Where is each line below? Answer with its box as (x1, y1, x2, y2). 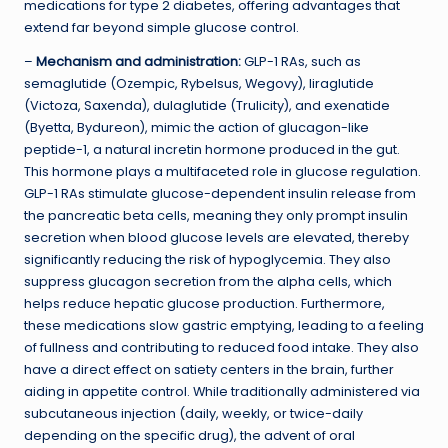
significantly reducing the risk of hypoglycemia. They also (24, 250, 391, 268)
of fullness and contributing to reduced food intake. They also (24, 338, 419, 356)
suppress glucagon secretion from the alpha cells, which (24, 272, 392, 290)
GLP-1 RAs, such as (241, 52, 361, 70)
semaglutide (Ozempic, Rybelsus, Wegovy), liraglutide (24, 74, 374, 92)
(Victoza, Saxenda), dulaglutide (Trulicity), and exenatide (24, 96, 390, 114)
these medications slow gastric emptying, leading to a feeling (24, 316, 424, 334)
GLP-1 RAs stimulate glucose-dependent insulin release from (24, 184, 416, 202)
